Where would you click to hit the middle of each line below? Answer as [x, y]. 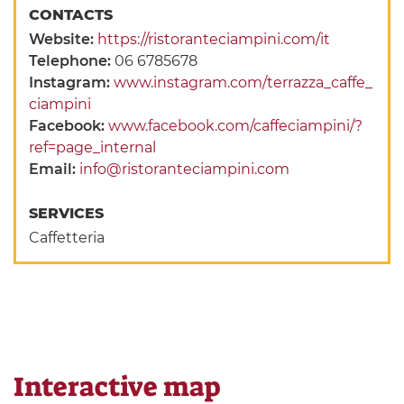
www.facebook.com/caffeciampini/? [236, 125]
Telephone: [72, 60]
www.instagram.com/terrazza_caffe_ [243, 82]
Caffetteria [67, 237]
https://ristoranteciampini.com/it [214, 39]
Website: [64, 39]
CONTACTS [73, 14]
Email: [55, 169]
